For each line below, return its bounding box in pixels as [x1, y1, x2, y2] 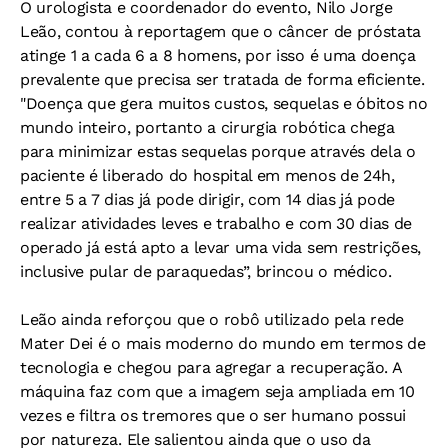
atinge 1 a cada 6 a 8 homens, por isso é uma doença [20, 46, 416, 65]
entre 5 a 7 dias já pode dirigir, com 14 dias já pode [20, 190, 396, 209]
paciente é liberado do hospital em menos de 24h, [20, 166, 395, 185]
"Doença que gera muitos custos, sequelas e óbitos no [20, 94, 428, 113]
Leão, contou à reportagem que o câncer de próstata [20, 22, 421, 41]
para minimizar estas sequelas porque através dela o [20, 142, 416, 161]
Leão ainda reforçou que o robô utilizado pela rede [20, 310, 404, 329]
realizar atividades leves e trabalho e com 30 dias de [20, 214, 413, 233]
